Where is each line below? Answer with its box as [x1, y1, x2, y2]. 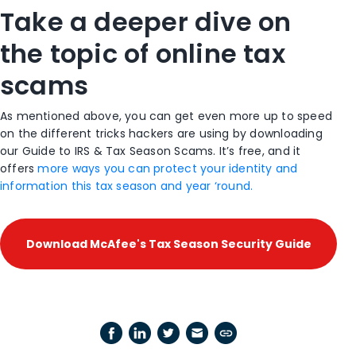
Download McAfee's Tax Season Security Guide [25, 236, 311, 253]
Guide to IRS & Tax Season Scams [21, 143, 214, 160]
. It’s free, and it [213, 143, 301, 160]
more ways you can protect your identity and [37, 161, 298, 177]
